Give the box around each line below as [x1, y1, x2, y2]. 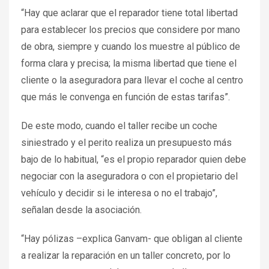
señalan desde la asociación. [21, 204, 142, 216]
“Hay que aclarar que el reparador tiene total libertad [21, 7, 238, 19]
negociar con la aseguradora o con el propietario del [21, 171, 238, 183]
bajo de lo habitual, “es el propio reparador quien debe [21, 154, 246, 166]
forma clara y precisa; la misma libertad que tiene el [21, 58, 237, 70]
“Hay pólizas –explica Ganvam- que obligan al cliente [21, 233, 243, 245]
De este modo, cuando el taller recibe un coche [21, 120, 217, 132]
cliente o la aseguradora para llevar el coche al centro [21, 74, 243, 86]
